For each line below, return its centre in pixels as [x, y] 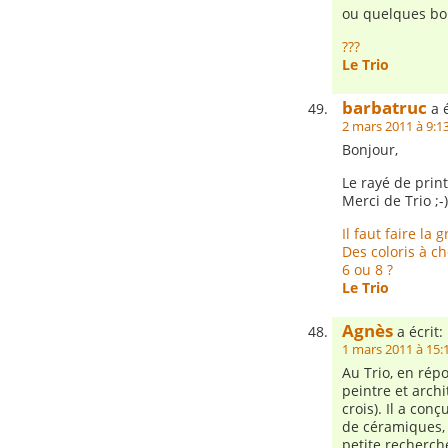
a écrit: [418, 331]
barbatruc [384, 107]
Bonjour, [370, 149]
